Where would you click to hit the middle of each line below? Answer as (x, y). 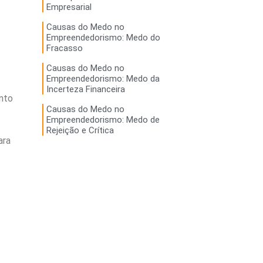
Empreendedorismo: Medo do (103, 38)
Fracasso (64, 48)
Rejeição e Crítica (80, 131)
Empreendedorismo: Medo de (103, 120)
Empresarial (69, 7)
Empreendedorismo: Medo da (103, 79)
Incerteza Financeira (85, 90)
